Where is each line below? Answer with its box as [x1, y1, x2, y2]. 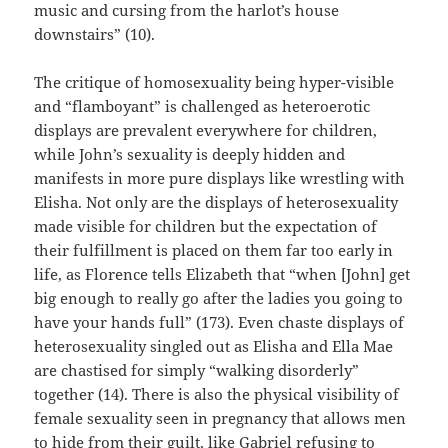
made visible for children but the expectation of [34, 216, 378, 237]
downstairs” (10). [34, 24, 156, 45]
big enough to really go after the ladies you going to [34, 288, 404, 309]
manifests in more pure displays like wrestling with [34, 168, 406, 189]
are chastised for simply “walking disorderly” [34, 360, 360, 381]
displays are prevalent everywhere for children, [34, 120, 378, 141]
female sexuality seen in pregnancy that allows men [34, 408, 407, 429]
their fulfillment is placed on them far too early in [34, 240, 394, 261]
